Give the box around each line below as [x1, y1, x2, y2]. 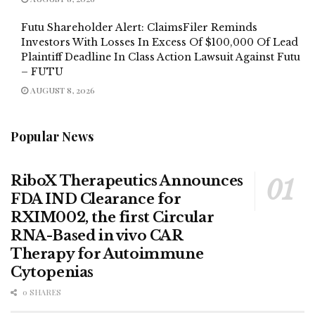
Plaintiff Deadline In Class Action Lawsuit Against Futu [21, 50, 300, 63]
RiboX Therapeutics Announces [11, 172, 243, 189]
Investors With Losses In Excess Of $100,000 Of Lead [21, 35, 298, 49]
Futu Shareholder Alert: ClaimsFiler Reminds [21, 20, 257, 34]
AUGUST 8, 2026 [28, 84, 95, 96]
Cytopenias [11, 263, 94, 281]
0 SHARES [20, 286, 61, 297]
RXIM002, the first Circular [11, 208, 214, 226]
